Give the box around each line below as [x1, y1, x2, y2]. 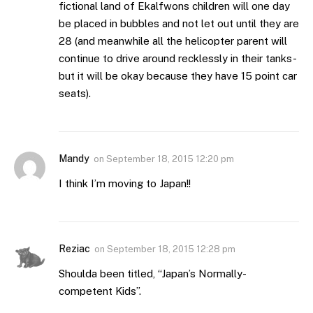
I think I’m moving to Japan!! [59, 177, 191, 190]
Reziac [59, 243, 90, 255]
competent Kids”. [59, 285, 141, 298]
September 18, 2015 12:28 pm [107, 244, 235, 255]
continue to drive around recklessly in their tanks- [59, 52, 297, 65]
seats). [59, 87, 91, 100]
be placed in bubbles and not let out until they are [59, 17, 299, 30]
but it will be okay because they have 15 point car [59, 70, 297, 82]
